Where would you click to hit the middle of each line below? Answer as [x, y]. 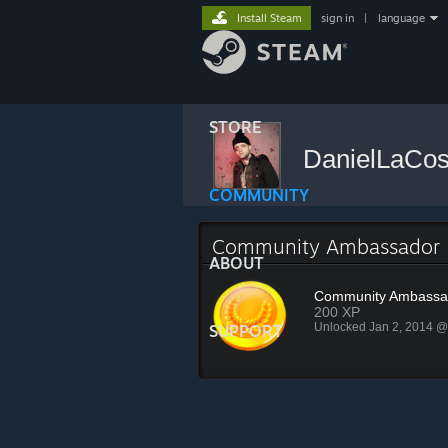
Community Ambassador [326, 246]
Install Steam [269, 18]
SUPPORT [246, 331]
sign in [337, 18]
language [401, 18]
